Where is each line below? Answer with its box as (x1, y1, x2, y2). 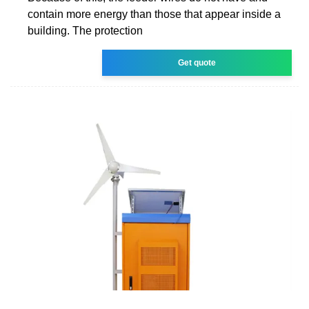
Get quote (178, 57, 217, 68)
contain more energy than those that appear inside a (28, 8, 281, 20)
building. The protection (28, 24, 143, 37)
